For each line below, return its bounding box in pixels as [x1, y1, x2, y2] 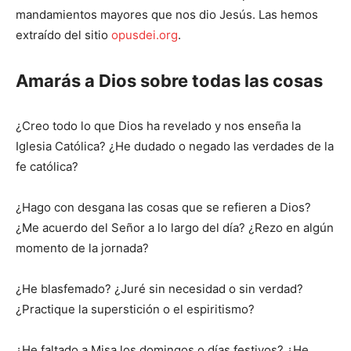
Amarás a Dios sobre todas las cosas [16, 71, 323, 92]
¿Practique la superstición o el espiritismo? [16, 302, 255, 317]
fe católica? [16, 159, 78, 175]
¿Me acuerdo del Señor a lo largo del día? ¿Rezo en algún [16, 220, 334, 236]
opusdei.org [111, 27, 178, 43]
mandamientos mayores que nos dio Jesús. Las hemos [16, 7, 318, 23]
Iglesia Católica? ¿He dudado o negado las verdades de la [16, 139, 334, 154]
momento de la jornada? [16, 241, 149, 256]
